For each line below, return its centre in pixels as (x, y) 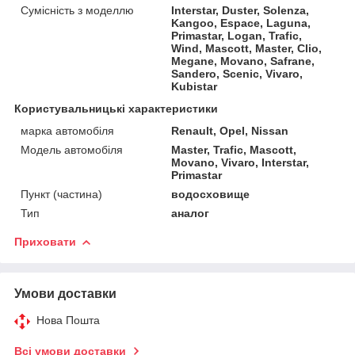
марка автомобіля (67, 130)
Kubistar (195, 86)
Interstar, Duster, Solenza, (240, 10)
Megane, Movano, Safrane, (243, 61)
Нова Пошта (68, 320)
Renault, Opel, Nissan (230, 130)
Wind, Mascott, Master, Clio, (247, 48)
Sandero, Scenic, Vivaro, (237, 73)
